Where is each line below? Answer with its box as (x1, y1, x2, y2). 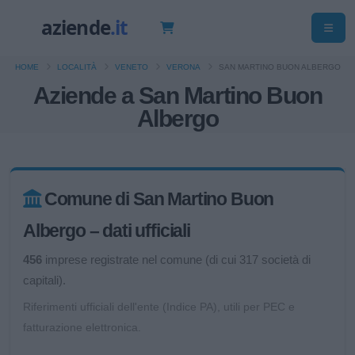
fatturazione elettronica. (23, 322, 141, 334)
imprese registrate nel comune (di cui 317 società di (42, 253, 311, 266)
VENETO (114, 63, 148, 71)
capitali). (23, 273, 66, 287)
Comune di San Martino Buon (44, 189, 274, 209)
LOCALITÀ (56, 63, 97, 71)
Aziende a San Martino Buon (32, 82, 323, 109)
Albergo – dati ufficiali (23, 220, 190, 241)
